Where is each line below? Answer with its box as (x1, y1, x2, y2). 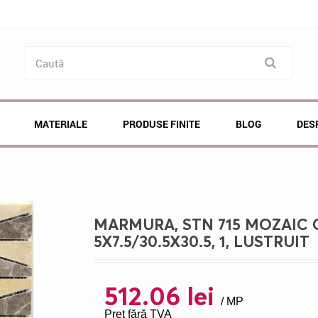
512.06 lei (104, 280, 215, 311)
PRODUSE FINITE (123, 116, 200, 131)
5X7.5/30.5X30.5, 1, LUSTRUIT (94, 232, 310, 251)
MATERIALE (34, 116, 87, 131)
